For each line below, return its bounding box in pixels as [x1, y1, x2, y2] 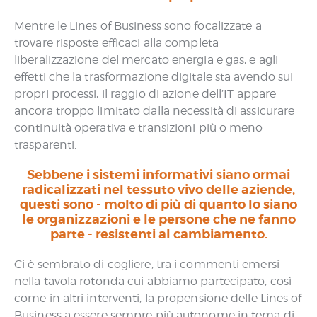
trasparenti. [14, 138, 77, 151]
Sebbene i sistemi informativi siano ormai [27, 167, 290, 183]
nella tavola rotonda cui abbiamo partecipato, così [14, 275, 292, 288]
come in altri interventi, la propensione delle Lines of [14, 292, 302, 305]
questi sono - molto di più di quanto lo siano [20, 197, 297, 212]
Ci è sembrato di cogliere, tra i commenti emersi [14, 258, 279, 271]
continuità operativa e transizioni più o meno [14, 121, 263, 134]
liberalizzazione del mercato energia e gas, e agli [14, 53, 279, 67]
